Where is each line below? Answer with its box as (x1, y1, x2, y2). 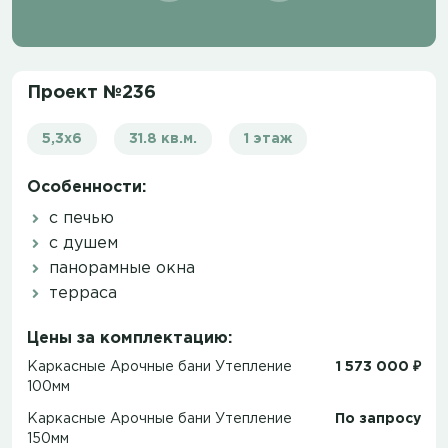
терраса (44, 285, 117, 301)
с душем (44, 235, 118, 251)
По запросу (335, 412, 421, 425)
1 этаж (244, 132, 292, 145)
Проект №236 (27, 84, 156, 101)
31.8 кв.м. (129, 132, 197, 145)
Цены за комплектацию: (27, 330, 232, 346)
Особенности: (27, 179, 146, 195)
